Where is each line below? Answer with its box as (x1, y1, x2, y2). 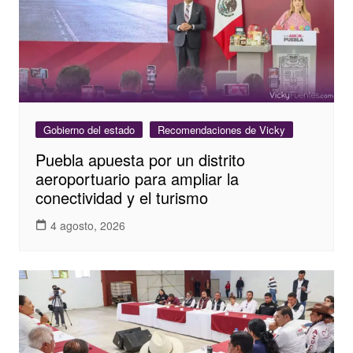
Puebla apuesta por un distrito (35, 148, 245, 172)
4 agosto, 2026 (50, 217, 125, 233)
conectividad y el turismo (35, 186, 208, 210)
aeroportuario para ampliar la (35, 167, 239, 191)
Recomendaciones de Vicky (157, 122, 285, 138)
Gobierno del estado (43, 122, 135, 138)
